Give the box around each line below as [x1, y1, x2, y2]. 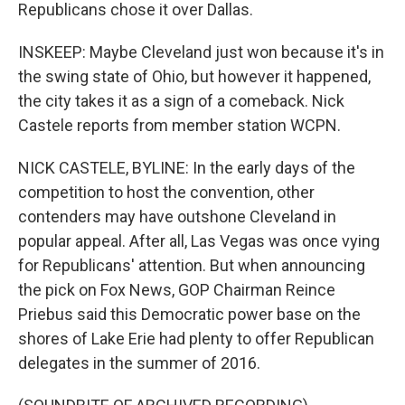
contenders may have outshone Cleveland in [18, 207, 336, 227]
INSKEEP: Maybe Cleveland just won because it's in [18, 42, 384, 62]
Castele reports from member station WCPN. [18, 116, 341, 136]
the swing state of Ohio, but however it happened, [18, 67, 371, 87]
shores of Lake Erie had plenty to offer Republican [18, 329, 374, 349]
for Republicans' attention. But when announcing [18, 256, 365, 276]
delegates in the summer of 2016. [18, 353, 260, 373]
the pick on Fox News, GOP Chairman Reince [18, 280, 335, 300]
